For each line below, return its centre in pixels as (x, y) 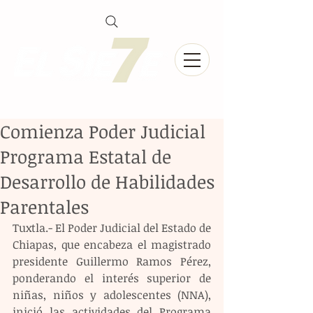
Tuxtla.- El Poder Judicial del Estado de (112, 228)
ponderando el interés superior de (112, 278)
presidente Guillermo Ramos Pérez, (112, 261)
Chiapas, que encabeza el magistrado (112, 245)
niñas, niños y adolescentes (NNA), (112, 295)
